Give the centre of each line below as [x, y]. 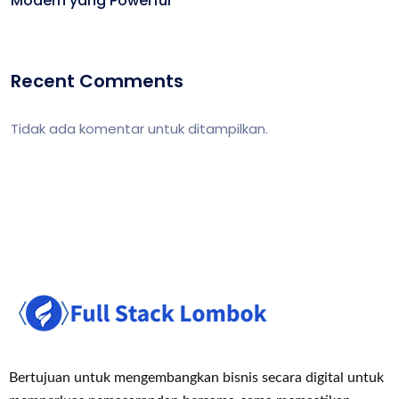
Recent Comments [97, 81]
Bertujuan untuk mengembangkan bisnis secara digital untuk [196, 378]
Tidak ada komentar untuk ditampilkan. [139, 129]
